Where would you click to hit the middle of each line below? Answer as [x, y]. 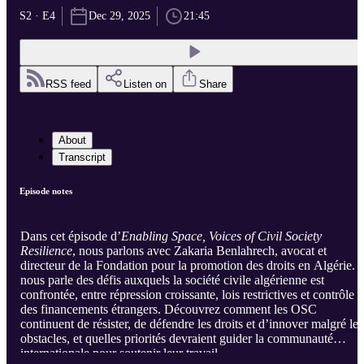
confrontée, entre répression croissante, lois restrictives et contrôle [187, 295]
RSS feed [68, 84]
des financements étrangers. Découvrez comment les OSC [169, 310]
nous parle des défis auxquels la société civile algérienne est [172, 280]
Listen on [145, 84]
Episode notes [46, 191]
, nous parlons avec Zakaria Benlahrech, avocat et [199, 251]
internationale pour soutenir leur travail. [121, 353]
